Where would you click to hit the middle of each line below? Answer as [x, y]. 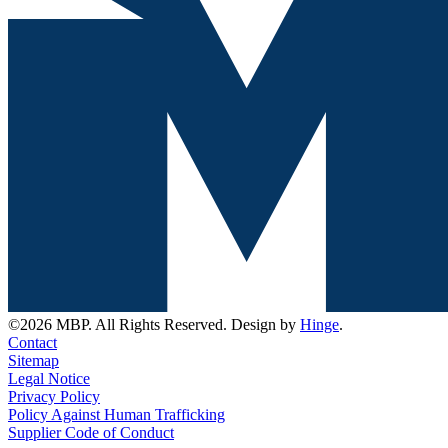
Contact [32, 342]
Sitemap [33, 360]
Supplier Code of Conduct [91, 432]
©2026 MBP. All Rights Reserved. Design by [154, 324]
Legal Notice [49, 378]
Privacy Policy [54, 396]
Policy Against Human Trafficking [116, 414]
